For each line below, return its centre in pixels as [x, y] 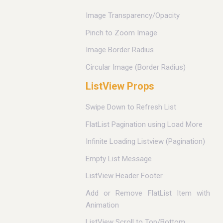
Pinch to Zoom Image [121, 33]
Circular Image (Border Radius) [136, 67]
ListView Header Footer [124, 176]
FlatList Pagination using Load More [144, 124]
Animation [102, 205]
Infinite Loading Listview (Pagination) [145, 142]
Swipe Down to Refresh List [131, 107]
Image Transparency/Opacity [133, 16]
